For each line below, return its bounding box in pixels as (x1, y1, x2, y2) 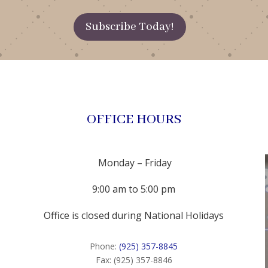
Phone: (90, 240, 120, 252)
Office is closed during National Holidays (44, 209, 224, 223)
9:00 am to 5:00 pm (92, 182, 176, 196)
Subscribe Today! (85, 20, 174, 35)
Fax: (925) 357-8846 (95, 254, 172, 266)
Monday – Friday (96, 156, 172, 170)
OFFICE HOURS (86, 111, 181, 128)
